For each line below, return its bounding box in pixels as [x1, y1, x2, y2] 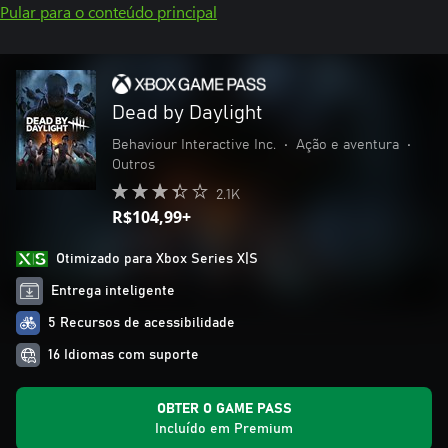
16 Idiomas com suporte [48, 348, 199, 362]
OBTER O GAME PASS [156, 402, 292, 416]
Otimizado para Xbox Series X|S [56, 252, 258, 266]
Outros [112, 158, 155, 172]
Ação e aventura [296, 138, 399, 152]
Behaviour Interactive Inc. [112, 138, 276, 152]
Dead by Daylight [112, 103, 263, 123]
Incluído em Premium [155, 422, 293, 436]
